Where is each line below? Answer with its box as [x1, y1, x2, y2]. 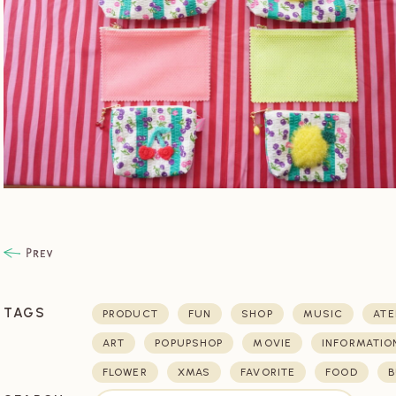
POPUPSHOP [155, 336, 224, 349]
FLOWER [103, 365, 148, 378]
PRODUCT [103, 307, 158, 320]
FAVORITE [240, 365, 296, 378]
